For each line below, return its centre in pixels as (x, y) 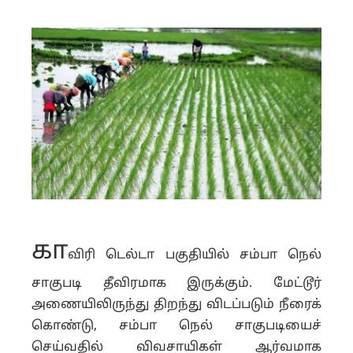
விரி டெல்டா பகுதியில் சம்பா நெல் (195, 255)
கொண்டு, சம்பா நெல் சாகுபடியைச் (176, 326)
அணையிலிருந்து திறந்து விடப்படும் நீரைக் (176, 305)
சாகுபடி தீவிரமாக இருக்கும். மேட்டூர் (176, 283)
